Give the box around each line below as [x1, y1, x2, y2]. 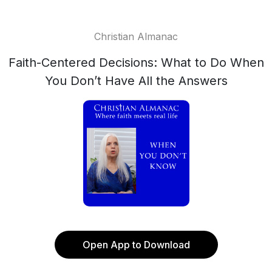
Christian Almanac [94, 30, 178, 42]
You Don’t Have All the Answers [44, 73, 228, 88]
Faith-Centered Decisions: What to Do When [8, 55, 264, 70]
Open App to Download [82, 239, 190, 251]
